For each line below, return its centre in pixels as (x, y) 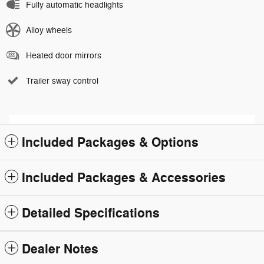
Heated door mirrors (64, 56)
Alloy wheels (49, 31)
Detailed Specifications (91, 214)
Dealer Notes (60, 250)
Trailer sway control (62, 81)
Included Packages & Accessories (124, 178)
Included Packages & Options (110, 143)
